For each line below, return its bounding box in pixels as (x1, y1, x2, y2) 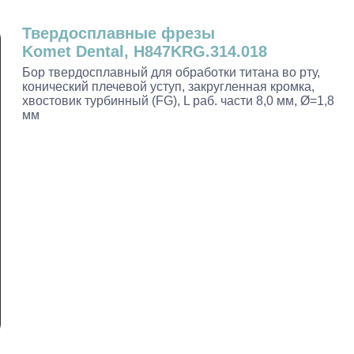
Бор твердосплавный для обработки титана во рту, (22, 66, 320, 79)
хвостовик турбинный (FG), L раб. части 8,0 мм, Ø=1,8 (22, 94, 334, 107)
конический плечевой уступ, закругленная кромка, (22, 80, 314, 93)
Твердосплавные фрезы (22, 24, 215, 42)
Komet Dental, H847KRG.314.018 (22, 43, 267, 60)
